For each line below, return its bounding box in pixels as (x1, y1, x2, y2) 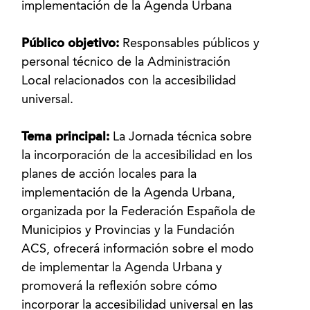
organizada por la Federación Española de (21, 206, 256, 218)
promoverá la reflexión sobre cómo (21, 280, 218, 293)
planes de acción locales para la (21, 168, 197, 181)
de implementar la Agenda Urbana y (21, 262, 223, 274)
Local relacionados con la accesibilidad (21, 75, 237, 87)
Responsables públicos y (122, 37, 260, 50)
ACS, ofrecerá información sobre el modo (21, 243, 255, 255)
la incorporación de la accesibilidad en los (21, 149, 253, 162)
